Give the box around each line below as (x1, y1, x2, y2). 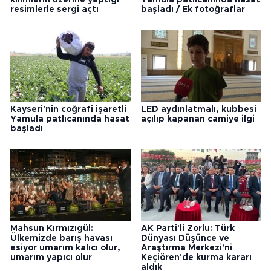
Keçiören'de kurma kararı (140, 253, 252, 262)
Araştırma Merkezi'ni (140, 243, 232, 252)
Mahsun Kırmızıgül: (10, 224, 93, 233)
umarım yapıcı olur (10, 253, 92, 262)
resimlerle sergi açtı (10, 5, 99, 14)
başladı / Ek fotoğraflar (140, 5, 245, 14)
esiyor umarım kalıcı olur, (10, 243, 120, 252)
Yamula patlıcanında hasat (10, 114, 129, 123)
